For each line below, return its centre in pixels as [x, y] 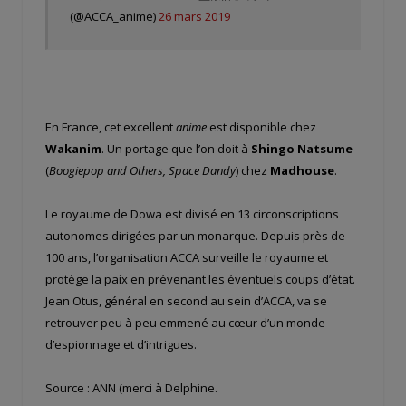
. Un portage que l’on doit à [176, 148]
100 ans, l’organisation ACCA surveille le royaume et [187, 257]
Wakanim [73, 148]
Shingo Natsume [302, 148]
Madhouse [302, 170]
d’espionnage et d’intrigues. [121, 344]
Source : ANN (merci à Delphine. [131, 387]
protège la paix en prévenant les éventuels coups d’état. [200, 279]
